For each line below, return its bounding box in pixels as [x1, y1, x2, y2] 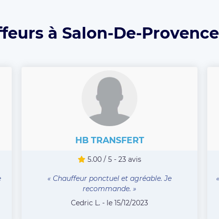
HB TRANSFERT [75, 134, 144, 145]
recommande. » [83, 184, 136, 193]
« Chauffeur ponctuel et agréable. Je [47, 174, 172, 183]
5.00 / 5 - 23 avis [86, 154, 141, 164]
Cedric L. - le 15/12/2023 [71, 198, 148, 207]
